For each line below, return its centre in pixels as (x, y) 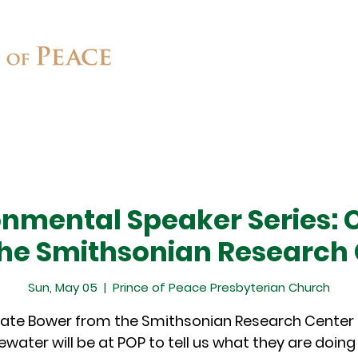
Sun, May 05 (63, 287)
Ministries (166, 117)
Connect (49, 117)
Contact (281, 117)
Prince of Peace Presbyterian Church (221, 287)
